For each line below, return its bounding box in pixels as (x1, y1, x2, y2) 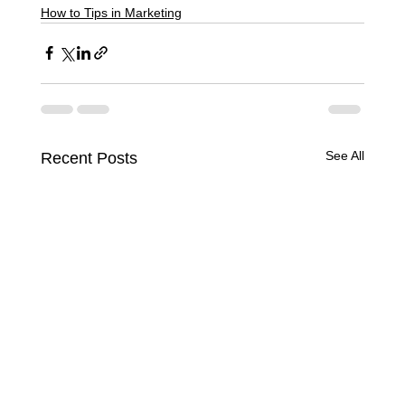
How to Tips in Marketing (40, 5, 182, 20)
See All (325, 147, 365, 163)
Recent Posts (40, 148, 137, 167)
